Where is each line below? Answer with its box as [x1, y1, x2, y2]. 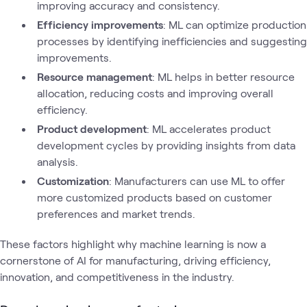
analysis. [36, 155, 78, 168]
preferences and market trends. [36, 207, 195, 220]
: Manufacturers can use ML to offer [109, 174, 285, 187]
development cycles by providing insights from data [36, 138, 295, 151]
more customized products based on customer [36, 191, 272, 204]
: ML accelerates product [147, 122, 271, 135]
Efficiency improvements [37, 18, 163, 31]
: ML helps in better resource [152, 70, 295, 83]
